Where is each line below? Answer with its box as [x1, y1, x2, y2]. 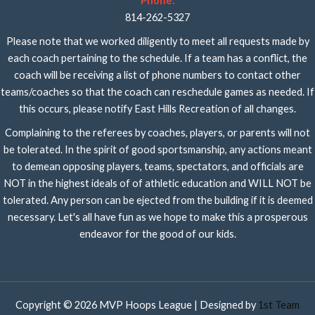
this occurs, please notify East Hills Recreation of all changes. [19, 103, 296, 115]
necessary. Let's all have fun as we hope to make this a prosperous [7, 211, 308, 223]
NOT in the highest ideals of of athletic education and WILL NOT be [4, 177, 311, 189]
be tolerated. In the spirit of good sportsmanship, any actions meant [3, 143, 312, 155]
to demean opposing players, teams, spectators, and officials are [11, 160, 304, 172]
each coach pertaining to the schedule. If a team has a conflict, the [8, 52, 307, 64]
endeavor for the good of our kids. [79, 228, 236, 240]
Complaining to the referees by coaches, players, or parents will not [5, 127, 310, 139]
